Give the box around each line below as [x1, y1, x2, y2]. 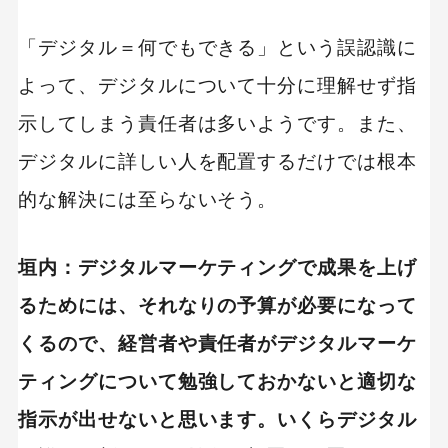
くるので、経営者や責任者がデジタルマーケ [17, 332, 418, 354]
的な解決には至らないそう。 [17, 188, 278, 210]
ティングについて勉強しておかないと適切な [17, 370, 418, 392]
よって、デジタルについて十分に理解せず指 [17, 74, 418, 96]
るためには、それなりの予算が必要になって [17, 294, 418, 316]
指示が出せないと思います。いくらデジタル [17, 408, 418, 430]
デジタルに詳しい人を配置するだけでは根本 [17, 150, 418, 172]
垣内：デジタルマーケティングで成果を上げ [17, 256, 418, 278]
